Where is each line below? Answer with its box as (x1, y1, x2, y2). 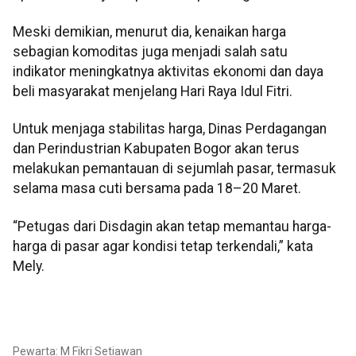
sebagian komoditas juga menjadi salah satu (13, 43, 288, 60)
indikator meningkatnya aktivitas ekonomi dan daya (13, 63, 323, 79)
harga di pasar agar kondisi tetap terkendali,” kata (13, 238, 313, 254)
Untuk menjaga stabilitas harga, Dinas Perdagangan (13, 121, 327, 137)
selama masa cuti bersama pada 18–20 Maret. (13, 180, 301, 197)
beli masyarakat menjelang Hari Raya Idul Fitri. (13, 83, 292, 99)
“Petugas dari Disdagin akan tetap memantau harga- (13, 218, 331, 234)
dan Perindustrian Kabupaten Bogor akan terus (13, 141, 300, 157)
